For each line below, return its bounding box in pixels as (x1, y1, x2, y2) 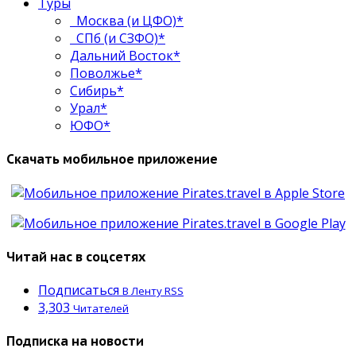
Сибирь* (70, 82, 124, 100)
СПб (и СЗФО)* (70, 29, 165, 48)
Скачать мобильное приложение (6, 151, 218, 168)
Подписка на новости (6, 333, 144, 350)
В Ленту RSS (122, 284, 184, 299)
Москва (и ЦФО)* (70, 12, 184, 30)
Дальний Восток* (70, 47, 180, 65)
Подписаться (38, 281, 119, 300)
